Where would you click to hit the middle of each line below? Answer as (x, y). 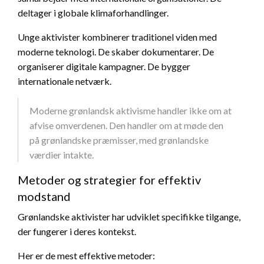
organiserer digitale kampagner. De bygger (104, 67)
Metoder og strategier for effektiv (109, 180)
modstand (44, 197)
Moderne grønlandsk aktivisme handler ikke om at (131, 111)
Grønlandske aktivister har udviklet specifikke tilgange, (129, 217)
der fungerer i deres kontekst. (77, 232)
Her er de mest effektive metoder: (86, 256)
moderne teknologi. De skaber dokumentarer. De (116, 52)
